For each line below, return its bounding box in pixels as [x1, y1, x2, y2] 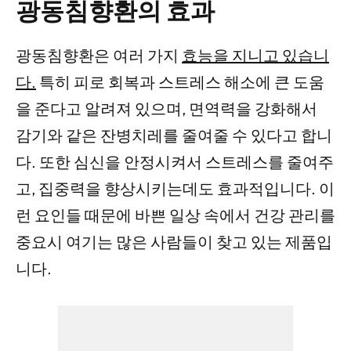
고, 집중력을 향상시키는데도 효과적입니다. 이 [16, 179, 335, 198]
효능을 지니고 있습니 [182, 45, 329, 65]
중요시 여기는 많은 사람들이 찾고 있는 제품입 [16, 232, 332, 251]
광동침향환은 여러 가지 [16, 45, 182, 65]
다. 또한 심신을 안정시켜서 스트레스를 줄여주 [16, 152, 334, 172]
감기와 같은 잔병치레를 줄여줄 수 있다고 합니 [16, 125, 332, 145]
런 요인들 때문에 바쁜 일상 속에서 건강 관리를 [16, 205, 335, 225]
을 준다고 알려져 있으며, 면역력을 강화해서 [16, 99, 317, 118]
